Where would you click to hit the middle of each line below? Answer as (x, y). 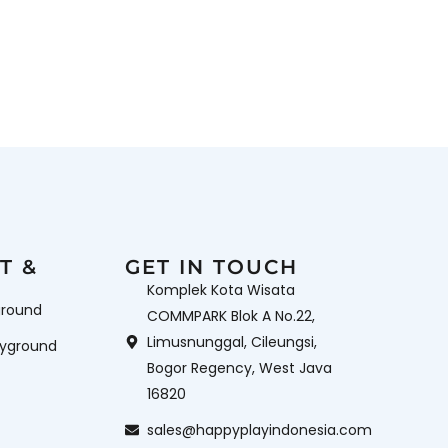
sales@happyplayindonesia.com (260, 430)
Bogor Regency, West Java (240, 368)
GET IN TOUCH (211, 267)
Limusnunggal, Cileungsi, (232, 342)
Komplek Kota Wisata (221, 290)
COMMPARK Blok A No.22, (231, 316)
